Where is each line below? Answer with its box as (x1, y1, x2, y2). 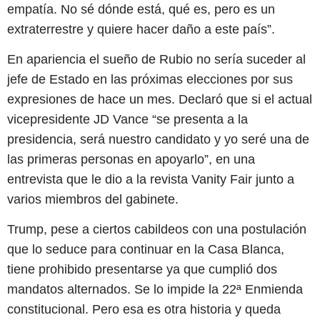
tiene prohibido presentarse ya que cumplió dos (7, 262, 277, 277)
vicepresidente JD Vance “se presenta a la (7, 111, 248, 126)
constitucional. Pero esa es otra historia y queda (7, 302, 281, 317)
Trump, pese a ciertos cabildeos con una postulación (7, 222, 306, 237)
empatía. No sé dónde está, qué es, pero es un (7, 1, 275, 16)
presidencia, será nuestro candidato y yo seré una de (7, 131, 309, 146)
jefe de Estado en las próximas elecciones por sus (7, 71, 293, 86)
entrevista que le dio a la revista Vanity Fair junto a (7, 171, 294, 186)
